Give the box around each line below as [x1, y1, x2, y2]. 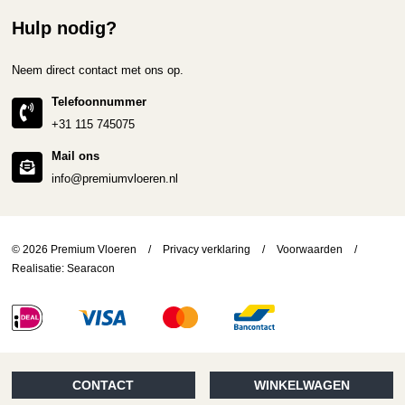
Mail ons [52, 148, 100, 163]
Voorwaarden [277, 242, 344, 255]
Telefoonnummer [52, 94, 147, 108]
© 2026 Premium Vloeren [12, 242, 140, 255]
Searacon [67, 261, 116, 274]
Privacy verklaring [163, 242, 251, 255]
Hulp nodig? [12, 17, 118, 38]
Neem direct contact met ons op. [12, 62, 184, 77]
